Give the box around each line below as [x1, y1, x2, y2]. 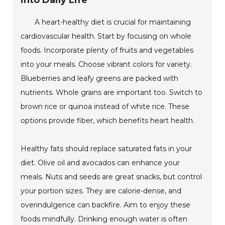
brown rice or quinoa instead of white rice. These [21, 102, 190, 111]
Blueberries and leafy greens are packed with [21, 74, 179, 83]
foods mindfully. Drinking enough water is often [21, 214, 188, 224]
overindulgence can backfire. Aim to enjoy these [21, 200, 191, 210]
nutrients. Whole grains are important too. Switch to [21, 88, 203, 97]
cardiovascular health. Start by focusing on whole [21, 32, 192, 41]
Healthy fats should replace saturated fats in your [21, 144, 192, 154]
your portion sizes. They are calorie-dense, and [21, 186, 182, 196]
